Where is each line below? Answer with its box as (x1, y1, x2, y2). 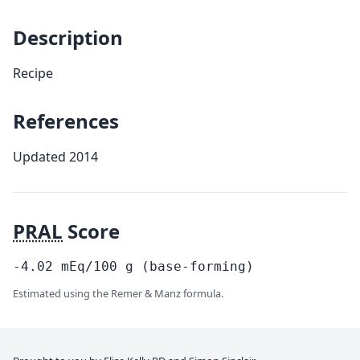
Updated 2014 (13, 148, 98, 166)
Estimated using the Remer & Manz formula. (13, 286, 223, 301)
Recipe (13, 64, 53, 82)
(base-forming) (141, 259, 254, 274)
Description (13, 24, 123, 51)
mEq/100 (53, 259, 125, 274)
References (13, 108, 119, 134)
